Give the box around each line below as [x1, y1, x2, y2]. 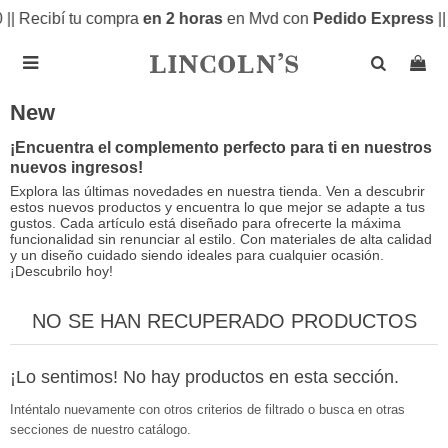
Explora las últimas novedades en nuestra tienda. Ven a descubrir [10, 183, 425, 199]
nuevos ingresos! [10, 159, 143, 176]
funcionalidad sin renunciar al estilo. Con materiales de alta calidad [10, 231, 432, 247]
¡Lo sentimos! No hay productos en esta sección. [10, 367, 399, 387]
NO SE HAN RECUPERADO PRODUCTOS [31, 310, 417, 332]
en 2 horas [138, 10, 227, 27]
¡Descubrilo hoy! [10, 263, 113, 279]
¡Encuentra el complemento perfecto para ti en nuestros [10, 139, 432, 156]
